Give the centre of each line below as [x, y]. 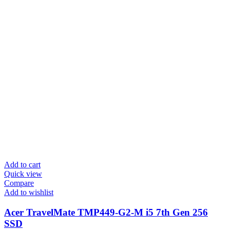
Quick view [23, 174]
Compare [19, 183]
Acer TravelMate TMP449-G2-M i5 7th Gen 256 [106, 213]
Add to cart [22, 165]
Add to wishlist [29, 193]
